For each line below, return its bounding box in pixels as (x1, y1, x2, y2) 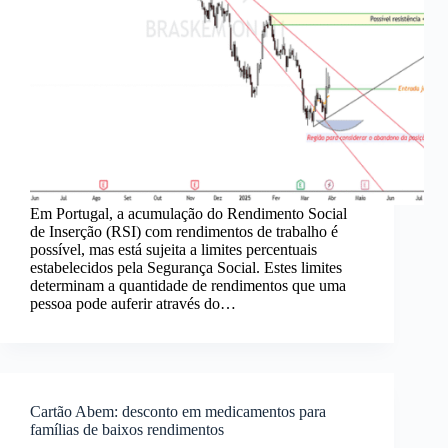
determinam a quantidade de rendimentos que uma (30, 277, 346, 295)
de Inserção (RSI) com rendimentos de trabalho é (30, 223, 338, 241)
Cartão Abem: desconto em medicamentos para (30, 403, 326, 421)
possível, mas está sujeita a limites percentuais (30, 241, 317, 259)
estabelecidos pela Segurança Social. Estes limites (30, 259, 342, 277)
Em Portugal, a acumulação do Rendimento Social (30, 205, 347, 223)
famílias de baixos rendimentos (30, 421, 224, 439)
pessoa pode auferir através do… (30, 295, 236, 313)
